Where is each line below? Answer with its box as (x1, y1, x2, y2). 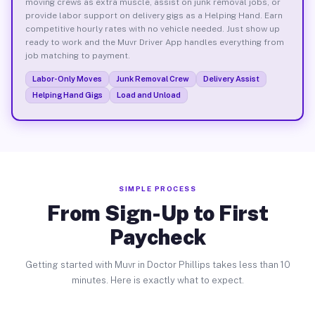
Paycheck (109, 224, 206, 250)
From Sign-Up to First (46, 200, 269, 226)
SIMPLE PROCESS (119, 184, 196, 193)
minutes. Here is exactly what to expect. (71, 275, 244, 285)
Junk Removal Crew (115, 74, 189, 83)
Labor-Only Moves (32, 74, 102, 83)
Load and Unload (116, 90, 181, 99)
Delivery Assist (202, 74, 259, 83)
